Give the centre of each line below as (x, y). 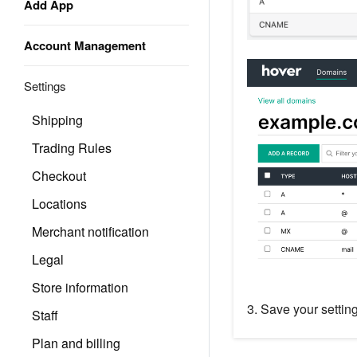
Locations (59, 204)
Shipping (57, 120)
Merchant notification (90, 231)
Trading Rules (72, 148)
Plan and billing (76, 343)
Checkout (59, 176)
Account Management (85, 45)
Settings (45, 86)
